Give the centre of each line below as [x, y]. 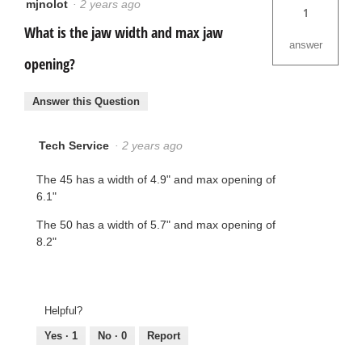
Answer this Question [86, 101]
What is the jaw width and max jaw [124, 33]
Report [164, 336]
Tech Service [74, 145]
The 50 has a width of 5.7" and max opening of [156, 224]
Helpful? [63, 311]
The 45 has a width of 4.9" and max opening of [156, 179]
